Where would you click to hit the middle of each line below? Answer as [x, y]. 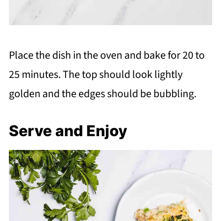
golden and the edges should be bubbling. [102, 93]
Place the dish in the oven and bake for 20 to [107, 55]
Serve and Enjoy [68, 130]
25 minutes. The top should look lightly [95, 74]
